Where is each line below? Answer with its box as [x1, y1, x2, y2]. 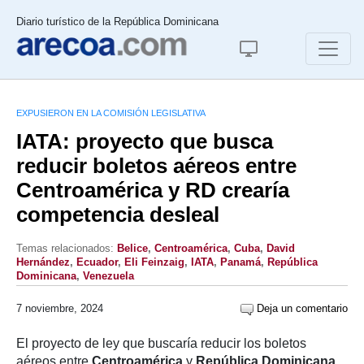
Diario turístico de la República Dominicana [16, 15, 219, 28]
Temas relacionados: [16, 242, 117, 254]
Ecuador [76, 256, 118, 268]
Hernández [16, 256, 70, 268]
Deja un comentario [253, 302, 348, 314]
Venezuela [83, 270, 134, 282]
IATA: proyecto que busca [16, 130, 273, 153]
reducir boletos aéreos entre [16, 154, 297, 177]
